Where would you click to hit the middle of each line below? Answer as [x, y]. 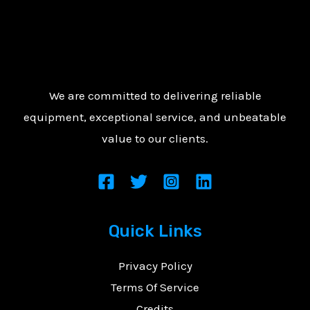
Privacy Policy [155, 266]
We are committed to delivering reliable [155, 95]
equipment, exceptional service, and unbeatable [155, 117]
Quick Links [155, 231]
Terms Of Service [155, 288]
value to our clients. [155, 138]
